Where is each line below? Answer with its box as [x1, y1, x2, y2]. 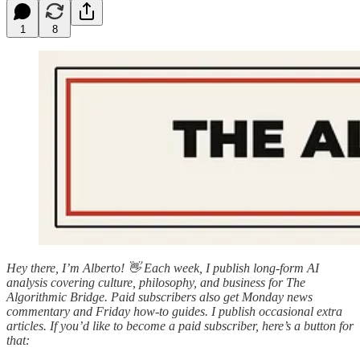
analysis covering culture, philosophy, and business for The [6, 275, 305, 289]
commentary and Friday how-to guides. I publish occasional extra [6, 304, 342, 318]
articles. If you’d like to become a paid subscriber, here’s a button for [6, 318, 354, 333]
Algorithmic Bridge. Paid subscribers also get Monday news [6, 289, 313, 304]
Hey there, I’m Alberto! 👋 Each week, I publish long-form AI [6, 260, 319, 275]
